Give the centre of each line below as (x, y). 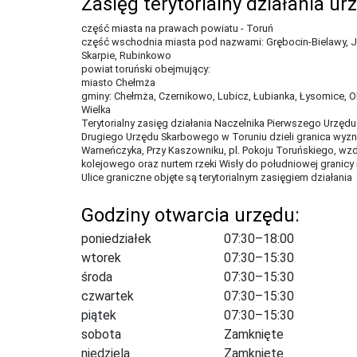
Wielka (96, 109)
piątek (99, 315)
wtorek (101, 257)
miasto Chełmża (118, 82)
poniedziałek (116, 238)
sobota (101, 334)
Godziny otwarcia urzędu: (190, 215)
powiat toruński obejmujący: (146, 69)
